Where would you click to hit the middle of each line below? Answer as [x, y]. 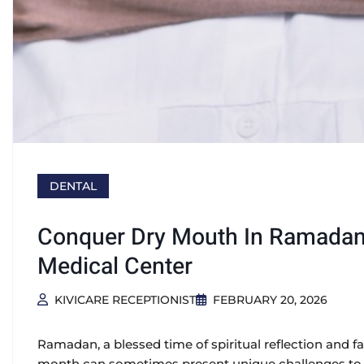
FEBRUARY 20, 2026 [270, 300]
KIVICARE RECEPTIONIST [125, 300]
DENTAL [73, 186]
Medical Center [115, 267]
